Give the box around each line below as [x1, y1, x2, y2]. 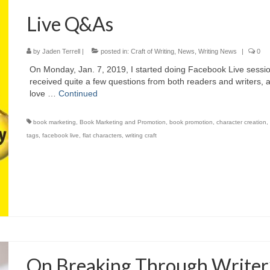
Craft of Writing [131, 48, 175, 55]
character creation [216, 119, 267, 126]
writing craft [125, 132, 157, 139]
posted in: [99, 48, 131, 55]
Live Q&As [27, 12, 114, 36]
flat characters [83, 132, 122, 139]
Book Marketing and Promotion [80, 119, 166, 126]
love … [30, 89, 59, 99]
